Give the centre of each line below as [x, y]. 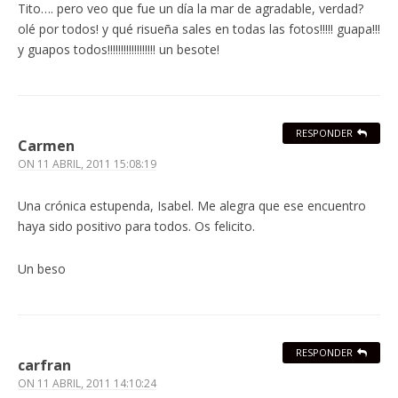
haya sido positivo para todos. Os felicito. [136, 227]
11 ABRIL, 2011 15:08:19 [97, 164]
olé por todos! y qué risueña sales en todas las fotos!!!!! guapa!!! [199, 29]
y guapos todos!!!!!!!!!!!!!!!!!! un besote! [119, 50]
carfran [44, 366]
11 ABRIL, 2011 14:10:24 [97, 384]
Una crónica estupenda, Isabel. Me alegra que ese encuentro [192, 206]
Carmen [46, 146]
